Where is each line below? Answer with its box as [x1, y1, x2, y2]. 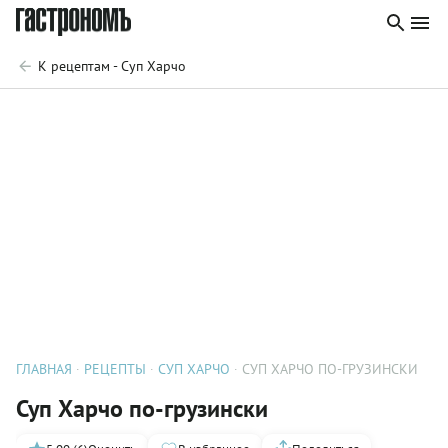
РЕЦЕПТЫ [84, 360, 146, 378]
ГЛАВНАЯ [16, 360, 72, 378]
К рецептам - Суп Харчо [38, 57, 186, 75]
